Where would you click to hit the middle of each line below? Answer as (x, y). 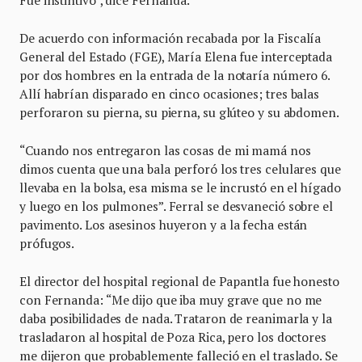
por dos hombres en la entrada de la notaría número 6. (175, 75)
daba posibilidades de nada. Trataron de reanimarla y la (176, 318)
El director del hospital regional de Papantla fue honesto (179, 281)
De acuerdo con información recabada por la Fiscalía (170, 38)
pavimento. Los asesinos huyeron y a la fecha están (164, 224)
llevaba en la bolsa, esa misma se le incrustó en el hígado (180, 187)
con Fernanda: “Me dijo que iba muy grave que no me (171, 299)
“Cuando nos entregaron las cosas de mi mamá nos (165, 150)
